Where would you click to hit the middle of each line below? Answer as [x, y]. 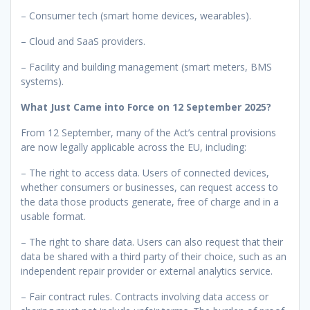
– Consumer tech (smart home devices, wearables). [136, 15]
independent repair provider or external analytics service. [147, 271]
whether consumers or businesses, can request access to [149, 187]
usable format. [53, 216]
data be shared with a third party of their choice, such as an [154, 256]
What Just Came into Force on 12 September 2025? [146, 107]
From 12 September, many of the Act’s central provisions [148, 132]
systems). [42, 81]
